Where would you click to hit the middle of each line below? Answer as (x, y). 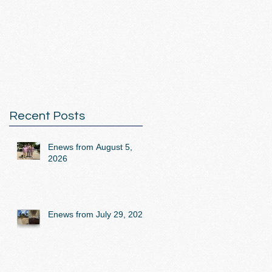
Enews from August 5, (90, 147)
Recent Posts (47, 116)
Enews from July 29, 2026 (98, 214)
